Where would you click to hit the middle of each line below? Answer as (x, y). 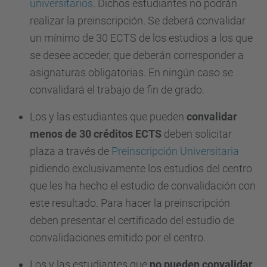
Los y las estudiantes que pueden (108, 117)
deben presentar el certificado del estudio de (132, 220)
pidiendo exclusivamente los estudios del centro (141, 168)
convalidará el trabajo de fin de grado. (117, 90)
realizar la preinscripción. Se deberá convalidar (138, 21)
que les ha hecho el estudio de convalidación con (143, 186)
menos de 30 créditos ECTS (96, 134)
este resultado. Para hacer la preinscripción (130, 203)
